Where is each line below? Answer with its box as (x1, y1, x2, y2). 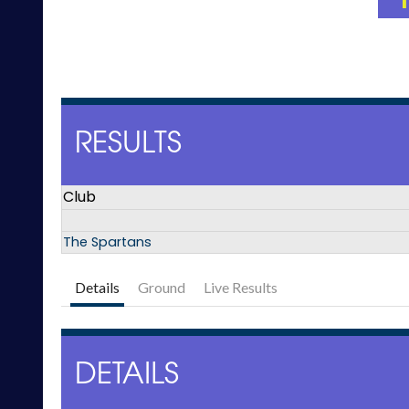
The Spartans (63, 233, 152, 252)
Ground (138, 278, 185, 297)
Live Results (204, 278, 278, 297)
